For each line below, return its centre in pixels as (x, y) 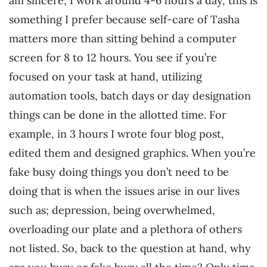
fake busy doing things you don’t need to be (119, 172)
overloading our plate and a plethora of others (125, 229)
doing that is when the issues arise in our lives (124, 191)
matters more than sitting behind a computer (123, 39)
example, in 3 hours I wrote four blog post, (117, 134)
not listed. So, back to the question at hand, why (130, 249)
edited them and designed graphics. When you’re (132, 153)
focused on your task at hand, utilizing (105, 77)
